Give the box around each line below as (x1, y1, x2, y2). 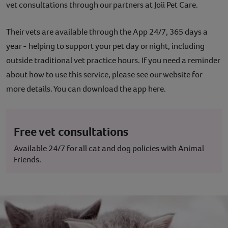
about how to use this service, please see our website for (6, 68, 202, 80)
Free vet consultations (14, 123, 128, 140)
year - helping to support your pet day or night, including (6, 40, 205, 52)
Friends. (14, 153, 41, 165)
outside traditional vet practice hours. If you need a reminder (6, 54, 220, 66)
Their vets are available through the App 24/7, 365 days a (6, 25, 208, 38)
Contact (8, 7, 38, 19)
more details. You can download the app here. (6, 82, 166, 95)
